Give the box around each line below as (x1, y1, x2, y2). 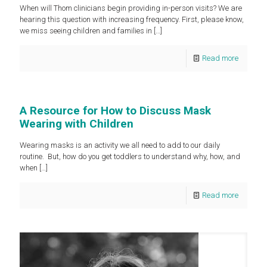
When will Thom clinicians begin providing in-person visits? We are (20, 4, 242, 13)
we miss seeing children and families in (20, 26, 152, 35)
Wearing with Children (20, 117, 133, 131)
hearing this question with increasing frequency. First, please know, (20, 15, 244, 24)
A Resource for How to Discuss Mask (20, 104, 211, 117)
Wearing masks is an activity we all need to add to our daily (20, 141, 220, 150)
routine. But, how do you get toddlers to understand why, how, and (20, 152, 240, 161)
